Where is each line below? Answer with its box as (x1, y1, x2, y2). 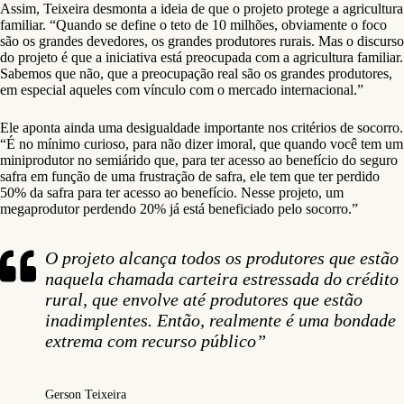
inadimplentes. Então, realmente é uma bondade (45, 309, 396, 330)
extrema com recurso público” (45, 330, 266, 351)
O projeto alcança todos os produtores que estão (45, 247, 399, 268)
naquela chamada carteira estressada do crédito (45, 268, 399, 289)
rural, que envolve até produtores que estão (45, 289, 363, 309)
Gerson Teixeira (45, 387, 126, 401)
